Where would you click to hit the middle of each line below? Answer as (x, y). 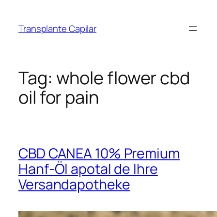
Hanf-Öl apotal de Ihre (88, 169)
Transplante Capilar (58, 28)
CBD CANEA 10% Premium (99, 153)
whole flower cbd (123, 78)
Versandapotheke (74, 184)
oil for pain (59, 97)
